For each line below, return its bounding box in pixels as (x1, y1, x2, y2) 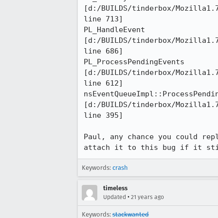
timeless (103, 184, 127, 192)
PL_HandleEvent (84, 25, 149, 34)
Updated (103, 194, 126, 200)
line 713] (84, 15, 123, 23)
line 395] (84, 111, 123, 120)
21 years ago (131, 194, 164, 200)
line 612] (84, 79, 123, 88)
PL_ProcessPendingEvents (84, 57, 189, 66)
